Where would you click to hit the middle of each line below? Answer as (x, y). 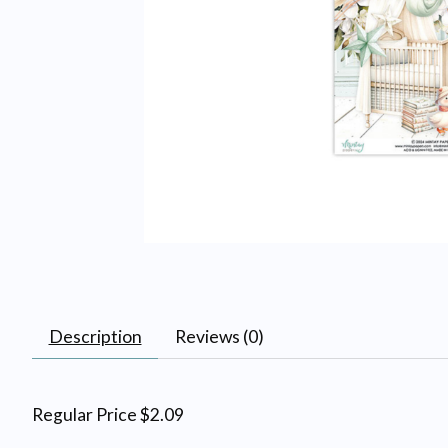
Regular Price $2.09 (108, 414)
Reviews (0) (219, 336)
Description (95, 336)
